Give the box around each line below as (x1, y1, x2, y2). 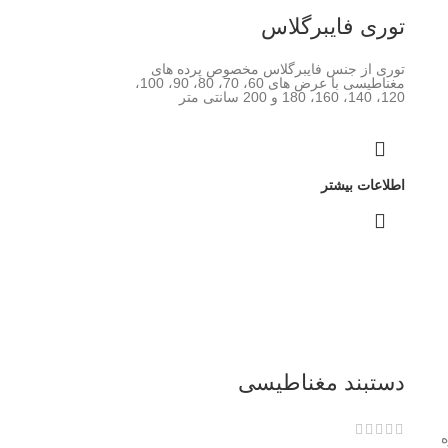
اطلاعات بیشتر (321, 176, 406, 193)
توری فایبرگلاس (261, 13, 406, 39)
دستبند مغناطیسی (238, 370, 406, 396)
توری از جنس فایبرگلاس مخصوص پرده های (151, 60, 406, 77)
